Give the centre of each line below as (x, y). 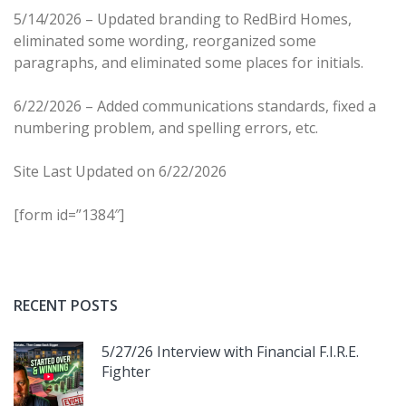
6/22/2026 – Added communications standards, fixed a (195, 106)
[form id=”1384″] (69, 214)
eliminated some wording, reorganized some (165, 40)
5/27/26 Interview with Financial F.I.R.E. (230, 351)
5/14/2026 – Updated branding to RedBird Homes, (183, 19)
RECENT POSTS (66, 305)
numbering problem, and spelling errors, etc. (166, 127)
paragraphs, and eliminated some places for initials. (188, 62)
